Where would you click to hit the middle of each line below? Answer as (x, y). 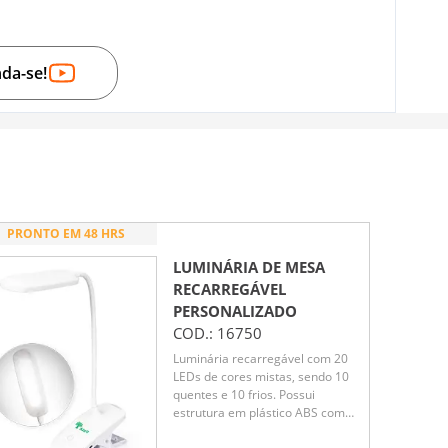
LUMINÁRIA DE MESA (249, 266)
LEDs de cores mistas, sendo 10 (261, 377)
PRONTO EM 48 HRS (66, 233)
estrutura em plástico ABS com (259, 413)
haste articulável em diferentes (259, 431)
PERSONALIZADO (235, 310)
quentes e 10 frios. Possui (244, 395)
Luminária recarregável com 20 (260, 359)
